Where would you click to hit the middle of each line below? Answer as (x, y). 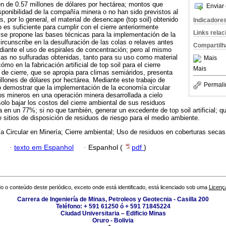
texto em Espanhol (44, 147)
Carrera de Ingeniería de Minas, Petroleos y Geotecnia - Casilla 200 (113, 200)
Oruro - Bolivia (113, 221)
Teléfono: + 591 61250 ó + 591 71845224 (113, 207)
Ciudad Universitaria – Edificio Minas (113, 214)
